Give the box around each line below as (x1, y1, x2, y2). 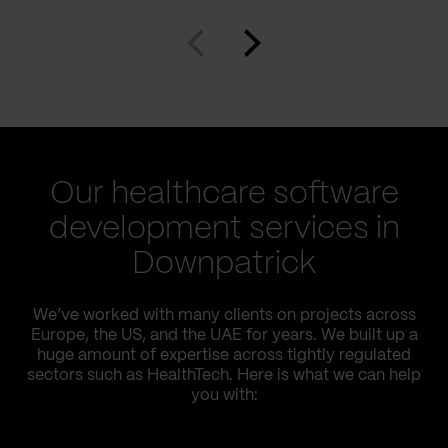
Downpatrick (132, 249, 316, 279)
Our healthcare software (49, 179, 399, 209)
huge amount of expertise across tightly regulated (37, 348, 411, 363)
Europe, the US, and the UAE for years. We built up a (30, 328, 418, 343)
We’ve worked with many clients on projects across (32, 308, 416, 323)
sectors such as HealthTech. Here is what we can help (27, 368, 421, 383)
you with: (190, 388, 258, 403)
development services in (48, 214, 400, 244)
